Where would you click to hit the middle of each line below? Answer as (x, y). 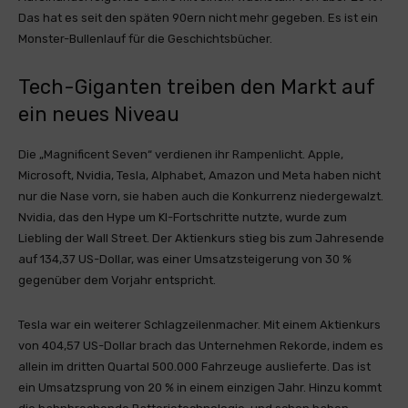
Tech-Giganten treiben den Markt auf (197, 87)
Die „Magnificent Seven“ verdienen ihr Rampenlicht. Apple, (181, 154)
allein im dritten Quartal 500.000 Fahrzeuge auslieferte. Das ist (194, 367)
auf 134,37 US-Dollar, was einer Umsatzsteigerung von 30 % (185, 259)
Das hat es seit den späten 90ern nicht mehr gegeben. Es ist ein (198, 18)
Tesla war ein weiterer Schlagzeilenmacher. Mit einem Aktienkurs (199, 325)
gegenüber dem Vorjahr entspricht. (117, 280)
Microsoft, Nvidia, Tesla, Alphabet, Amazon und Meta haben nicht (199, 175)
